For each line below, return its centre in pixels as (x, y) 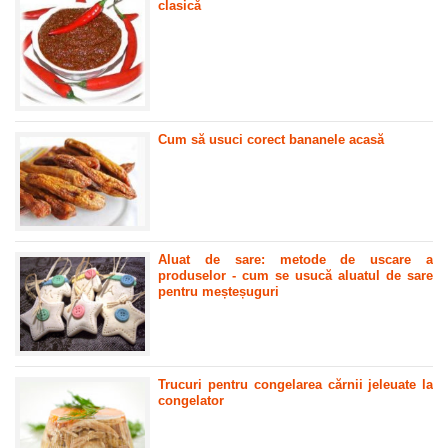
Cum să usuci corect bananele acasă (271, 140)
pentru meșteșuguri (219, 291)
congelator (191, 400)
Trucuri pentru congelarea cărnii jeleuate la (295, 384)
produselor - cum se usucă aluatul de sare (295, 275)
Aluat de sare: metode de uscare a (295, 259)
